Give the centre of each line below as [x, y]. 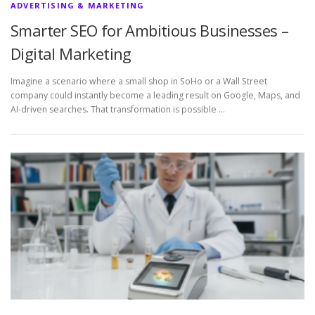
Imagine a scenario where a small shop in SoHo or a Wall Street [139, 82]
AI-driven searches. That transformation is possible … [118, 110]
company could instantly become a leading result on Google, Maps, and [155, 96]
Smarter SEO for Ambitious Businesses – [150, 30]
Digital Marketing [71, 53]
